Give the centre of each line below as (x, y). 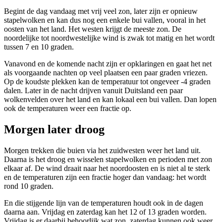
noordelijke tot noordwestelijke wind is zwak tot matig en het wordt (109, 38)
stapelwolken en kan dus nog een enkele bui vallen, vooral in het (105, 20)
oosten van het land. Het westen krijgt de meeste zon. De (93, 29)
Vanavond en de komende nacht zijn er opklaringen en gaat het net (108, 63)
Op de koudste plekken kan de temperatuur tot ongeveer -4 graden (107, 81)
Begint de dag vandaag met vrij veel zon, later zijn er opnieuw (101, 11)
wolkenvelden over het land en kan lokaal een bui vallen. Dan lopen (110, 99)
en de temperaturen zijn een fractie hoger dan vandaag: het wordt (105, 177)
